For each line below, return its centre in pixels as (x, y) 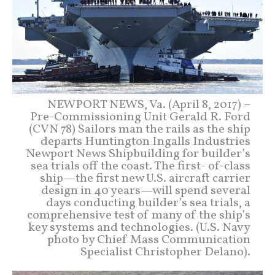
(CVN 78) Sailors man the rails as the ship (140, 129)
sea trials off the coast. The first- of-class (141, 166)
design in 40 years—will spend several (146, 191)
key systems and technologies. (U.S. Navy (139, 227)
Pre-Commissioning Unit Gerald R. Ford (140, 117)
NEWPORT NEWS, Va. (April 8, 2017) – (149, 105)
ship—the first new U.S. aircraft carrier (145, 178)
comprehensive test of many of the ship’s (139, 215)
